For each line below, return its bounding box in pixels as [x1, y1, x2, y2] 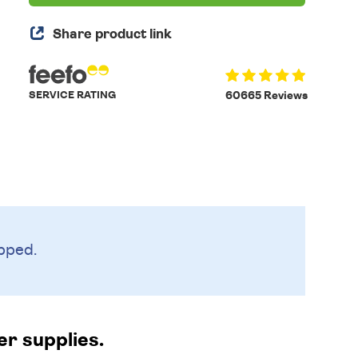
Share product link [53, 27, 173, 41]
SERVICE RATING [29, 90, 117, 101]
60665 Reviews [225, 90, 308, 101]
